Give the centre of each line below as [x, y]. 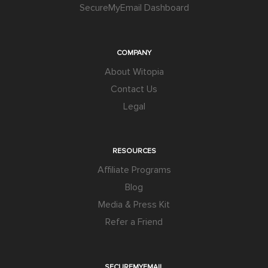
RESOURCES [134, 151]
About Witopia [134, 71]
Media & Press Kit [134, 205]
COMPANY [134, 53]
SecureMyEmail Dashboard [134, 8]
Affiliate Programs [134, 170]
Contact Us [134, 89]
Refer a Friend [134, 222]
